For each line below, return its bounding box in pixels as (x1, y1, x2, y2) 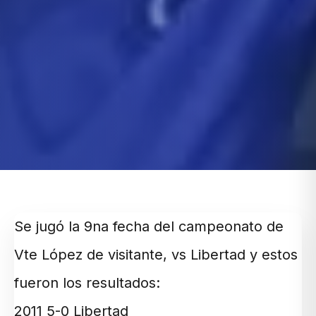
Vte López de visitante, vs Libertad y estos (14, 246, 298, 264)
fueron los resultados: (14, 274, 160, 292)
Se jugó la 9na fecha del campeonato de (14, 218, 284, 236)
